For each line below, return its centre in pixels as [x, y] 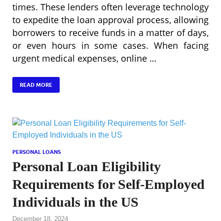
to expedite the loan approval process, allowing [110, 19]
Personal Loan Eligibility [87, 166]
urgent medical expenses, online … [84, 58]
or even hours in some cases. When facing [110, 45]
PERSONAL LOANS [37, 152]
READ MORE [36, 85]
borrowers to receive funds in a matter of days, [110, 32]
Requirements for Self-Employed [109, 184]
